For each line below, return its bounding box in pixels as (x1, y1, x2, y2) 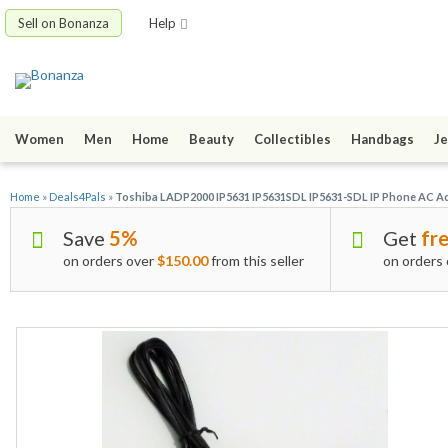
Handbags (351, 131, 414, 148)
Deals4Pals (49, 190, 106, 204)
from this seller (208, 252, 304, 270)
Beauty (189, 131, 234, 148)
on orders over (63, 252, 157, 270)
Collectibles (254, 131, 331, 148)
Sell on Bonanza (18, 15, 109, 31)
